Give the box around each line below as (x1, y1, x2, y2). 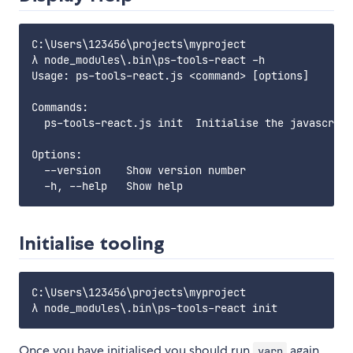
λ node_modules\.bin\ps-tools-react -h (32, 53, 265, 68)
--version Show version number (32, 163, 246, 178)
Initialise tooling (19, 232, 164, 255)
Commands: (32, 100, 88, 115)
